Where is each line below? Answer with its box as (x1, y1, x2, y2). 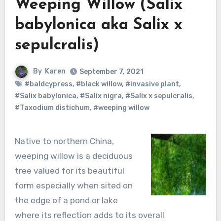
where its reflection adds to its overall (14, 210, 164, 220)
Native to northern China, (14, 136, 20, 146)
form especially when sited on (14, 180, 133, 190)
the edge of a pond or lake (14, 195, 118, 205)
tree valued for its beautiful (14, 165, 124, 176)
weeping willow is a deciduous (14, 150, 133, 161)
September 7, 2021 (79, 67, 144, 76)
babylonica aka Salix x (14, 17, 183, 33)
